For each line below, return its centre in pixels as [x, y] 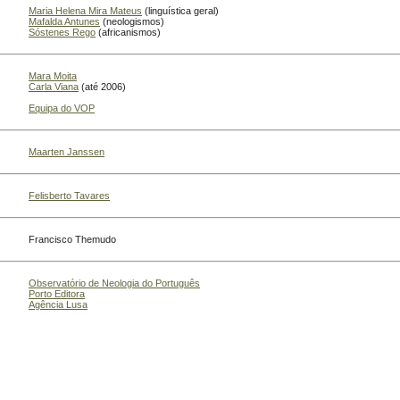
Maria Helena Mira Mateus [85, 11]
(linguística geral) [180, 11]
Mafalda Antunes [64, 22]
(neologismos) [132, 22]
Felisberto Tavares [69, 196]
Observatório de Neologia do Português [114, 283]
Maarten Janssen [67, 152]
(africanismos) [128, 33]
